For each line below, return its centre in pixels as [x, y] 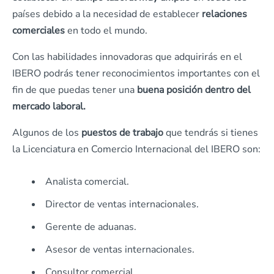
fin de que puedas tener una [75, 90]
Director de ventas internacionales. [122, 205]
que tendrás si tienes [211, 133]
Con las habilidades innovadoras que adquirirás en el [127, 57]
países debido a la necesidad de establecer [106, 14]
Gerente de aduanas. [91, 227]
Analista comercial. [87, 182]
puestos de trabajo [122, 133]
